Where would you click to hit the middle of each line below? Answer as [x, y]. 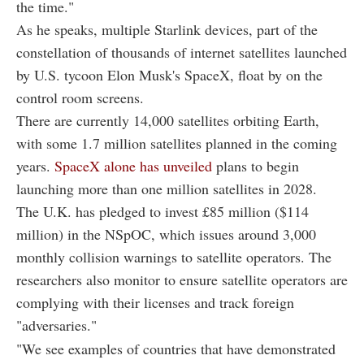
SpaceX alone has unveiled [133, 165]
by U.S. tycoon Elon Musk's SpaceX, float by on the [169, 74]
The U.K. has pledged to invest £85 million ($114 [162, 211]
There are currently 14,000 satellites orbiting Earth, [168, 120]
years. [35, 165]
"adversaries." [56, 325]
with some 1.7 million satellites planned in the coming [177, 143]
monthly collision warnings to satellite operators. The [174, 256]
